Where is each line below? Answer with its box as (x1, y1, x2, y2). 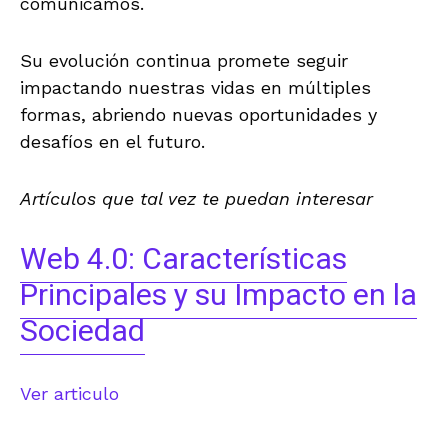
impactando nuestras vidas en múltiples (20, 76, 371, 98)
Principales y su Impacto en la (20, 273, 417, 318)
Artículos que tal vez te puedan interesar (20, 187, 373, 209)
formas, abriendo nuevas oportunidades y (20, 103, 377, 125)
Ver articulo (20, 382, 119, 404)
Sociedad (20, 309, 145, 354)
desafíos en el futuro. (20, 130, 205, 152)
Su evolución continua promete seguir (20, 49, 348, 71)
